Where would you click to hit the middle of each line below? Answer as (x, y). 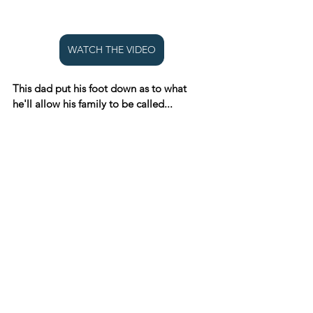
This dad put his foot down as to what (101, 89)
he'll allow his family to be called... (93, 104)
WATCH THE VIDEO (112, 50)
